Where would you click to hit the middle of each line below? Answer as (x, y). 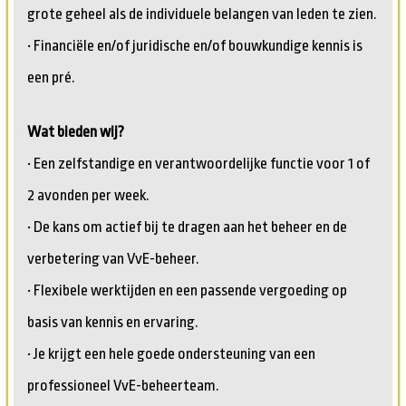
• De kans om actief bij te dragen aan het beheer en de (187, 227)
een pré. (51, 77)
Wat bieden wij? (76, 131)
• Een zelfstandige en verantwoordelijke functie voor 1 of (198, 163)
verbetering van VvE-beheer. (113, 258)
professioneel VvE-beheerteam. (123, 385)
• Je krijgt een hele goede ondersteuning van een (171, 353)
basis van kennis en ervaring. (113, 322)
